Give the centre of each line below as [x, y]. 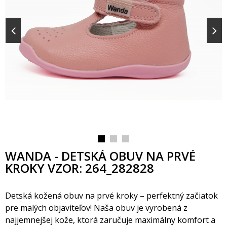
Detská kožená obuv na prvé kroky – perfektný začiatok [111, 196]
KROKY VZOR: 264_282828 [80, 168]
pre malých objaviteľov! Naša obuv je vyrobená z [96, 208]
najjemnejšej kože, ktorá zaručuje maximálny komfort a [110, 220]
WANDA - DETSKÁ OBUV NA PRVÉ [100, 156]
